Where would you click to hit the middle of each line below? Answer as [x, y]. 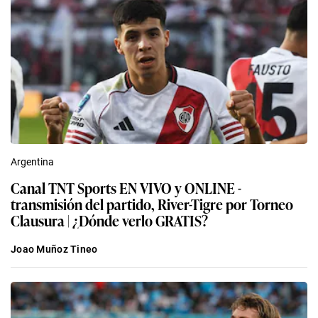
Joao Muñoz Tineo [54, 250]
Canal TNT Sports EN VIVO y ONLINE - [126, 188]
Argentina [32, 162]
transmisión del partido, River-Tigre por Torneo [153, 204]
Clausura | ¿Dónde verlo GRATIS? [109, 220]
